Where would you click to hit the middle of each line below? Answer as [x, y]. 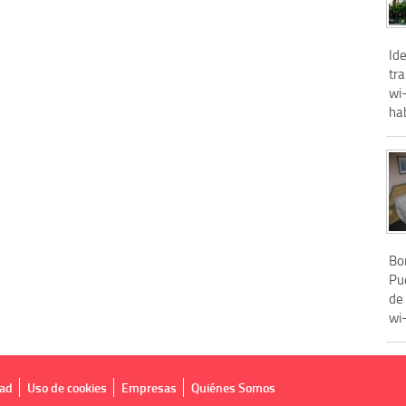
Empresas [149, 387]
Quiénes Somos [233, 387]
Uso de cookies [67, 387]
